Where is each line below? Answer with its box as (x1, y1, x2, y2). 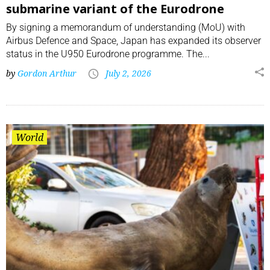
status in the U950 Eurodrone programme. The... (6, 48, 210, 60)
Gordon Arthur (17, 67, 77, 80)
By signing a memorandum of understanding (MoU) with (6, 22, 245, 34)
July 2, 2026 (105, 67, 151, 80)
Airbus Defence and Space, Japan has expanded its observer (6, 35, 261, 47)
